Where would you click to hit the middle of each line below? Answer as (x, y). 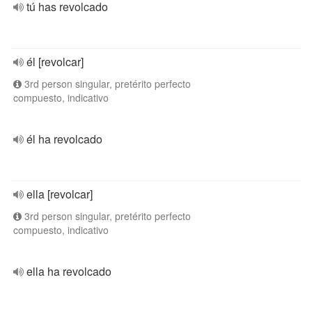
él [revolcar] (55, 62)
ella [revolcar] (60, 194)
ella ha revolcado (69, 271)
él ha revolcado (64, 139)
